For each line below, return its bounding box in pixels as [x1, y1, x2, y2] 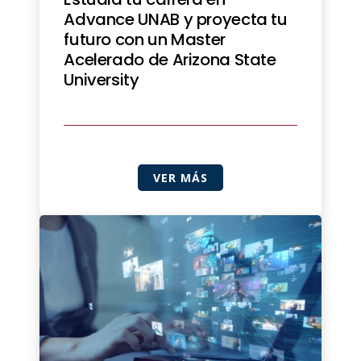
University [64, 68, 139, 91]
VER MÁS [153, 169, 208, 185]
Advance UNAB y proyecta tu [64, 7, 288, 31]
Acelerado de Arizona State [64, 48, 276, 71]
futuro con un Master [64, 27, 226, 51]
